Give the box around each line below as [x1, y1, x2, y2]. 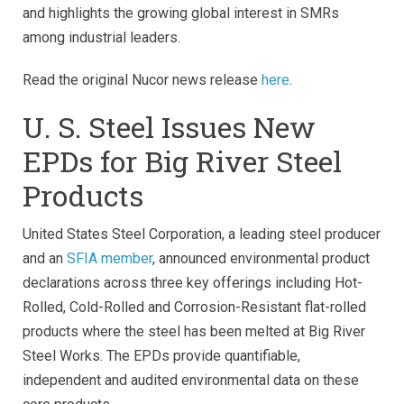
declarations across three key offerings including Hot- [23, 274, 363, 292]
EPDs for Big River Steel [23, 142, 342, 181]
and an [23, 250, 67, 268]
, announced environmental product [152, 250, 370, 268]
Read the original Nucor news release [23, 71, 262, 89]
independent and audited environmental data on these [23, 372, 359, 390]
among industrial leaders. [23, 29, 180, 47]
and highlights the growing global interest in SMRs [23, 5, 339, 23]
